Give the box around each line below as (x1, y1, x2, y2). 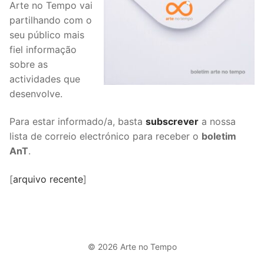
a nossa (199, 115, 236, 128)
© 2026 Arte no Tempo (87, 242, 177, 252)
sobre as (9, 58, 48, 70)
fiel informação (9, 43, 77, 55)
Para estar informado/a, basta (9, 115, 146, 128)
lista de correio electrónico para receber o (9, 130, 202, 143)
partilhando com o (9, 14, 92, 26)
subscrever (146, 115, 199, 128)
